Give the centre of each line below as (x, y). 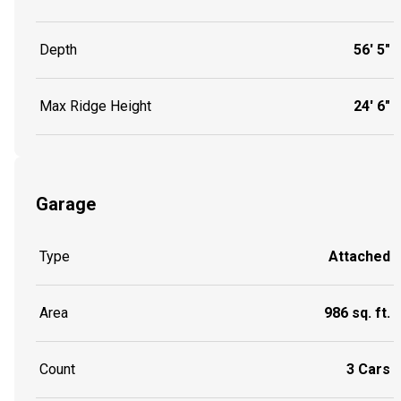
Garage (66, 204)
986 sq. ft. (357, 313)
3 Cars (368, 370)
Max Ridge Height (95, 106)
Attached (359, 257)
